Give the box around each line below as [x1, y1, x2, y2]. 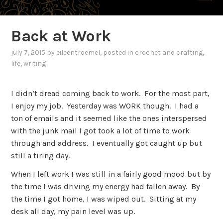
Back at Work [11, 27, 111, 46]
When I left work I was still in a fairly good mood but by [11, 169, 211, 179]
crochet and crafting [135, 48, 203, 57]
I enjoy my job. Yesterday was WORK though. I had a [11, 101, 199, 111]
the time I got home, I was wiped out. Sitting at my [11, 194, 197, 204]
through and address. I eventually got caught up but [11, 138, 203, 148]
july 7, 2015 [11, 48, 46, 57]
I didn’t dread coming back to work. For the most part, [11, 88, 210, 98]
